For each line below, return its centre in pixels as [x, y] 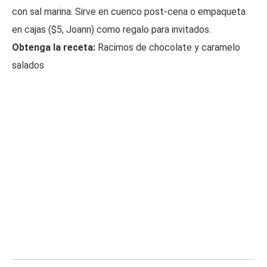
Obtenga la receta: [54, 47]
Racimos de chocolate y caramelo [168, 47]
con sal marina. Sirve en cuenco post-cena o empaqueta [129, 11]
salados [28, 65]
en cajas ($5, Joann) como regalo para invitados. [111, 29]
